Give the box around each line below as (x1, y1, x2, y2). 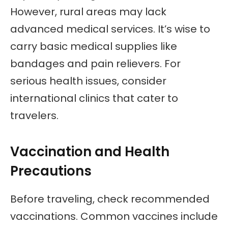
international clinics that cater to (10, 91, 178, 105)
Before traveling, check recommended (10, 191, 210, 206)
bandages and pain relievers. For (10, 56, 181, 71)
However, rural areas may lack (10, 4, 166, 19)
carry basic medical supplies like (10, 39, 177, 53)
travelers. (10, 108, 59, 123)
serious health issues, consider (10, 73, 166, 88)
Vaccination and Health (10, 142, 169, 161)
